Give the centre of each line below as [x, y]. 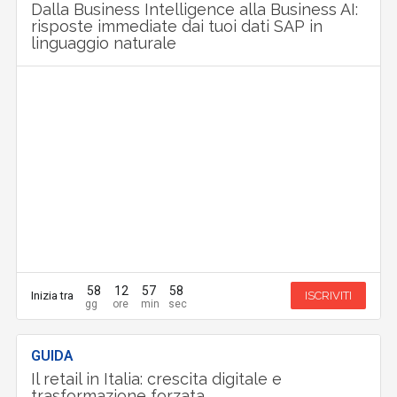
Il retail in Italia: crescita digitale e [157, 378]
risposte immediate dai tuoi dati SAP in [177, 26]
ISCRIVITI [328, 296]
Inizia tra [53, 296]
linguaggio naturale [104, 43]
